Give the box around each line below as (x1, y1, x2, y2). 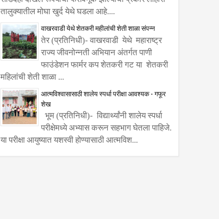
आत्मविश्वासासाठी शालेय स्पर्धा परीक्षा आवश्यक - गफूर (41, 88, 166, 98)
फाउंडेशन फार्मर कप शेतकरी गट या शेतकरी (41, 60, 168, 69)
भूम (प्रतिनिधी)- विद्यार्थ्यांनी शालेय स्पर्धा (41, 111, 162, 121)
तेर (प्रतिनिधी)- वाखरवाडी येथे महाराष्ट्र (41, 35, 162, 45)
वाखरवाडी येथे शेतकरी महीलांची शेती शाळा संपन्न (41, 22, 155, 33)
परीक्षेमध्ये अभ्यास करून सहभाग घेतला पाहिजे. (41, 123, 172, 133)
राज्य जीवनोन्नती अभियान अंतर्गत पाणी (41, 47, 152, 57)
